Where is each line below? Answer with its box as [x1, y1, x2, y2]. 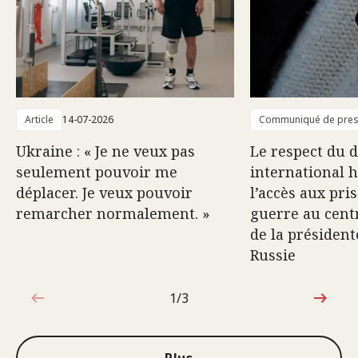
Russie [250, 245, 296, 265]
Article [25, 113, 54, 126]
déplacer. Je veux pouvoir [16, 183, 193, 202]
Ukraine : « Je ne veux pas [16, 141, 195, 161]
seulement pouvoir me [16, 162, 177, 181]
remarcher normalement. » [16, 204, 210, 223]
